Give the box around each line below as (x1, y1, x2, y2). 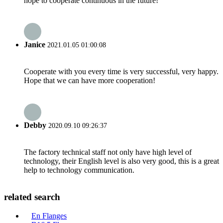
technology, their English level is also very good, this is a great (24, 156, 219, 165)
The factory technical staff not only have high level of (24, 147, 192, 156)
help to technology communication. (24, 165, 134, 174)
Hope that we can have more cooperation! (24, 76, 155, 85)
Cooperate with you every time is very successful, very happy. (24, 67, 219, 76)
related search (4, 191, 60, 202)
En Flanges (31, 212, 67, 221)
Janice (24, 40, 45, 49)
